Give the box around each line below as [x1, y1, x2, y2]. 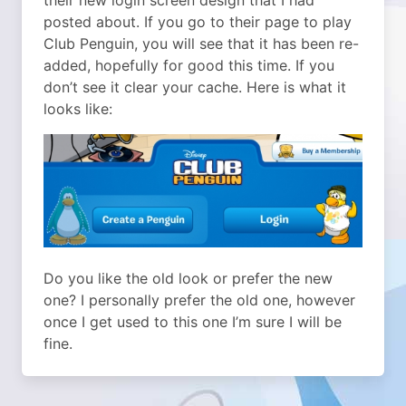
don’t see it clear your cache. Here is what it [43, 78, 346, 96]
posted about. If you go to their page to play [43, 13, 352, 31]
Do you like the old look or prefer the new [43, 268, 333, 287]
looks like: [43, 100, 112, 118]
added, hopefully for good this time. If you [43, 56, 334, 74]
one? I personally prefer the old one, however [43, 290, 355, 309]
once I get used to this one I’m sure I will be [43, 312, 342, 331]
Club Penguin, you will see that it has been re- [43, 34, 359, 53]
